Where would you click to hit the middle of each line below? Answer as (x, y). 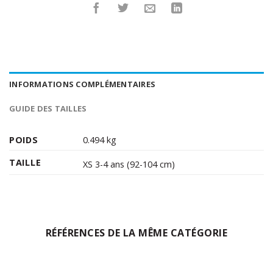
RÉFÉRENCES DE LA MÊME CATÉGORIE (136, 232)
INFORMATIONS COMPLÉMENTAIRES (83, 84)
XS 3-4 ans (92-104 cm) (129, 164)
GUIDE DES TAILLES (48, 108)
